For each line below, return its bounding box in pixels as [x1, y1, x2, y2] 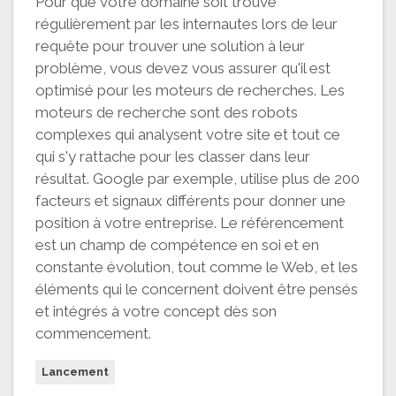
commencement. [35, 324, 151, 342]
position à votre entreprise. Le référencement [35, 213, 344, 232]
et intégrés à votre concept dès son [35, 301, 277, 320]
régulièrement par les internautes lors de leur [35, 14, 338, 33]
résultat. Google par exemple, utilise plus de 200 [35, 169, 360, 187]
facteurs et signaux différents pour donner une [35, 191, 346, 209]
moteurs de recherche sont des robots [35, 103, 298, 121]
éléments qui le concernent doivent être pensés [35, 279, 358, 298]
